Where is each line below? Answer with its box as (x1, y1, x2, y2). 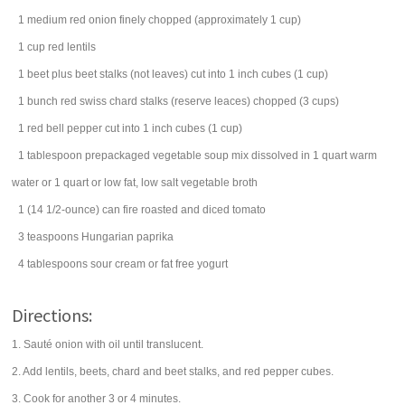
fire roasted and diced (123, 203, 231, 216)
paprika (137, 231, 174, 243)
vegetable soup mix (153, 149, 250, 162)
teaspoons (27, 231, 80, 243)
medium (27, 14, 68, 26)
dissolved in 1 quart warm (251, 149, 378, 162)
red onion (70, 14, 118, 26)
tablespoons (27, 258, 89, 270)
